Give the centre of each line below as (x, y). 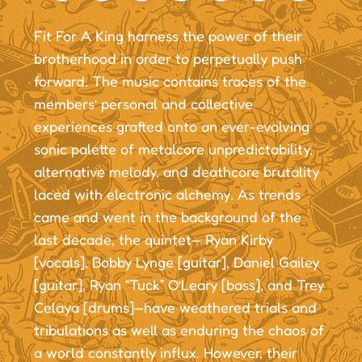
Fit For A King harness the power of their (168, 35)
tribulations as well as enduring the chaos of (179, 329)
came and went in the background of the (167, 216)
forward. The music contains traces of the (170, 80)
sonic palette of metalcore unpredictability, (173, 148)
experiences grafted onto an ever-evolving (171, 126)
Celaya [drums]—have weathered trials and (175, 307)
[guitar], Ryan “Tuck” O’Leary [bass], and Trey (179, 284)
